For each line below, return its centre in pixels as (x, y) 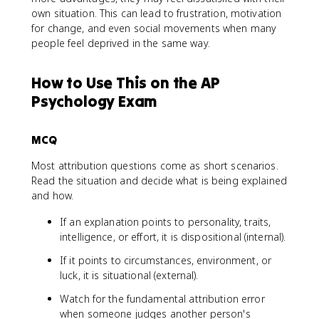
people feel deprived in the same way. (121, 43)
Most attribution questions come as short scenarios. (155, 166)
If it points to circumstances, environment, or (166, 260)
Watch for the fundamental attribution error (162, 299)
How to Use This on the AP (126, 83)
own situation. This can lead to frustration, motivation (157, 13)
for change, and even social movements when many (154, 28)
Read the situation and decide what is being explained (159, 181)
